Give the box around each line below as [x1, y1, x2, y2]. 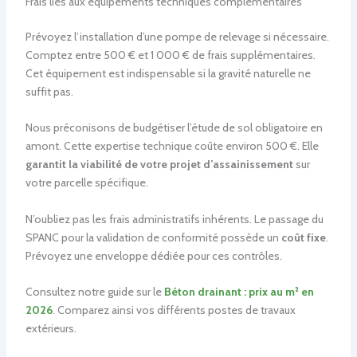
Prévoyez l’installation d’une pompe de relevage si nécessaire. [25, 29, 329, 44]
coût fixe [280, 229, 326, 245]
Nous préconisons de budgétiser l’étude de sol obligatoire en [25, 120, 323, 135]
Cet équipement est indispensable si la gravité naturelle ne [25, 65, 311, 80]
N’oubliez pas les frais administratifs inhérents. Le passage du [25, 211, 324, 226]
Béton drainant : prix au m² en [163, 284, 314, 299]
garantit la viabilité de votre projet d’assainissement [25, 157, 293, 172]
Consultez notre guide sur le [25, 284, 164, 299]
